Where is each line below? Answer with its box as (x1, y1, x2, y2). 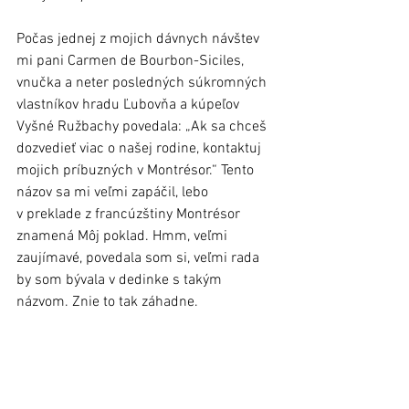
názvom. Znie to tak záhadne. (16, 292, 198, 311)
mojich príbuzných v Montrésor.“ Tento (16, 161, 257, 180)
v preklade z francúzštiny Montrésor (16, 204, 244, 224)
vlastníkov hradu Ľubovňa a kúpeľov (16, 95, 243, 114)
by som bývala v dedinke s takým (16, 270, 225, 289)
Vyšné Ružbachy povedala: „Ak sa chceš (16, 117, 270, 136)
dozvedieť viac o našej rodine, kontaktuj (16, 139, 265, 158)
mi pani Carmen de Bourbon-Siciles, (16, 51, 247, 70)
